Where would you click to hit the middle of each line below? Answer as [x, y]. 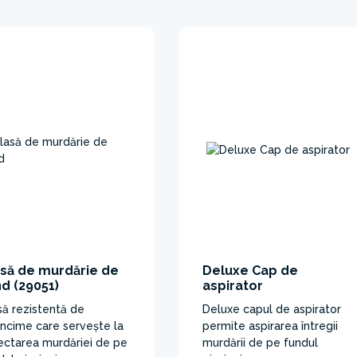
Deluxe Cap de [250, 270]
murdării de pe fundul [260, 342]
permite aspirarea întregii [270, 326]
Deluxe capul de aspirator [272, 309]
